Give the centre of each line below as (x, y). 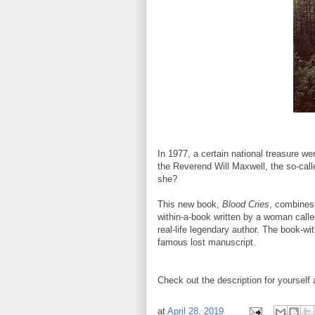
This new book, (190, 204)
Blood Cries (246, 204)
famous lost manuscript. (208, 242)
